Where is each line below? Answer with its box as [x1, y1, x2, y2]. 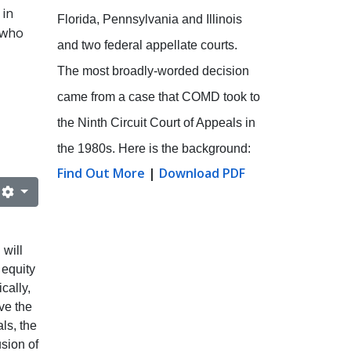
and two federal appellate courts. [57, 38, 237, 52]
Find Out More [57, 164, 145, 182]
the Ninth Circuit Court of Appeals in [57, 115, 255, 129]
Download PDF [159, 164, 245, 182]
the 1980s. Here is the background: [57, 141, 251, 155]
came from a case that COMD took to [57, 89, 260, 103]
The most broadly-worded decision [57, 63, 249, 78]
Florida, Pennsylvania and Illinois [57, 12, 242, 26]
